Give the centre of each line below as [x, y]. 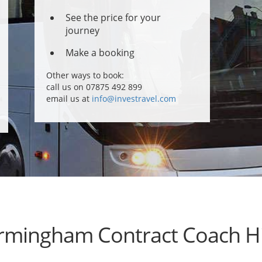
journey [82, 30]
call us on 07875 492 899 [94, 87]
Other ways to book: [85, 75]
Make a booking [100, 53]
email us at [69, 99]
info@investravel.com [134, 99]
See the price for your [113, 18]
